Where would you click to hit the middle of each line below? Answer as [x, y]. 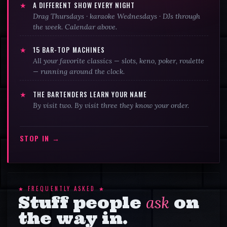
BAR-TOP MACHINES [72, 49]
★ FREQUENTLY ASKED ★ [62, 188]
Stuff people [82, 202]
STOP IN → [40, 138]
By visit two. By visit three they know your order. [111, 105]
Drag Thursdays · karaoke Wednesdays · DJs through [117, 16]
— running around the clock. [79, 71]
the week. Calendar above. [75, 27]
